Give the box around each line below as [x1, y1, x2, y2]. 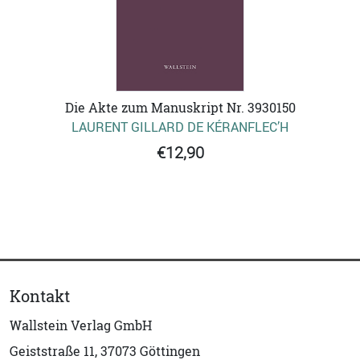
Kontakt [10, 285, 70, 308]
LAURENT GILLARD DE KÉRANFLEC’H [72, 118, 288, 137]
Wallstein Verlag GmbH [10, 317, 152, 335]
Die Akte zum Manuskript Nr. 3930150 [64, 99, 296, 117]
